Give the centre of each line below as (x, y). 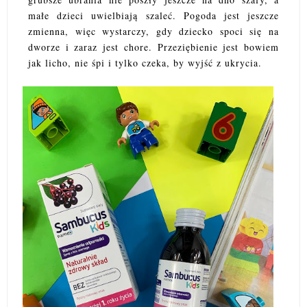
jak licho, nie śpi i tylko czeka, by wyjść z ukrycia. (145, 63)
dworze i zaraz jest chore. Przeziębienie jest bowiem (153, 47)
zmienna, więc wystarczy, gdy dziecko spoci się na (153, 32)
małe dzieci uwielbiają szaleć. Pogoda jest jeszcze (153, 16)
